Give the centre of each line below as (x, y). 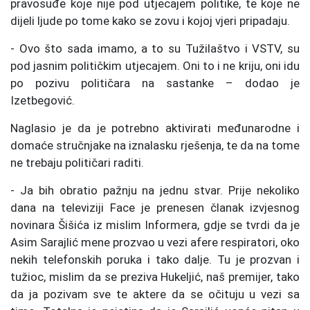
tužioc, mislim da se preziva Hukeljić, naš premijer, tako (155, 276)
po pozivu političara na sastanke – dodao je (155, 83)
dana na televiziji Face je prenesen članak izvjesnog (155, 207)
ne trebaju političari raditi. (77, 162)
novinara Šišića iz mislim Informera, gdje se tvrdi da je (155, 225)
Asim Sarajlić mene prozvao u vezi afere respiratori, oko (155, 242)
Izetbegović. (43, 100)
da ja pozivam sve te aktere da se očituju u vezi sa (155, 294)
